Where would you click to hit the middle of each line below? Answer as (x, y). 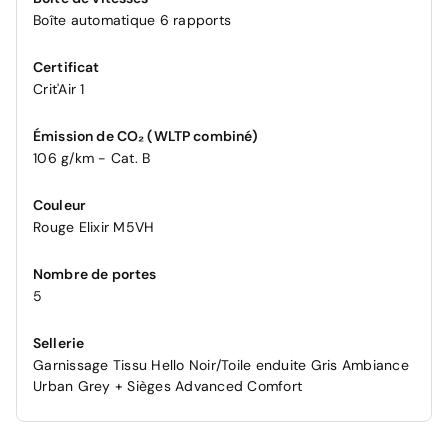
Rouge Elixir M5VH (94, 227)
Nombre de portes (95, 274)
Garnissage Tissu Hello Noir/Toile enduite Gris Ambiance (221, 365)
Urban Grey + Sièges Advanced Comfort (167, 386)
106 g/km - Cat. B (92, 158)
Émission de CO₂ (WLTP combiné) (146, 136)
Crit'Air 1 (59, 89)
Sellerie (59, 343)
